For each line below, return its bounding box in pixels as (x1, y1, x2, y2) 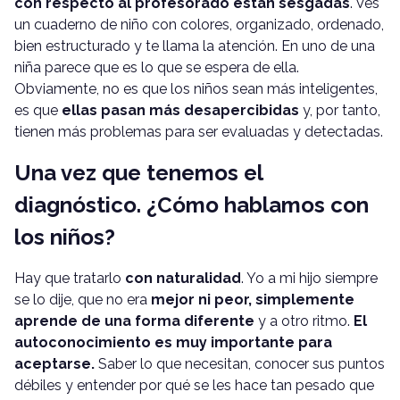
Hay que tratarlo (14, 269, 125, 287)
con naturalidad (125, 269, 241, 287)
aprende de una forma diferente (14, 312, 254, 329)
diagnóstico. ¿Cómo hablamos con (14, 191, 369, 218)
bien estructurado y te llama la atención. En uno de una (14, 37, 375, 54)
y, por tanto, (299, 101, 380, 119)
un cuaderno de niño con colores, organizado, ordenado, (14, 15, 384, 33)
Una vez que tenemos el (14, 159, 262, 186)
